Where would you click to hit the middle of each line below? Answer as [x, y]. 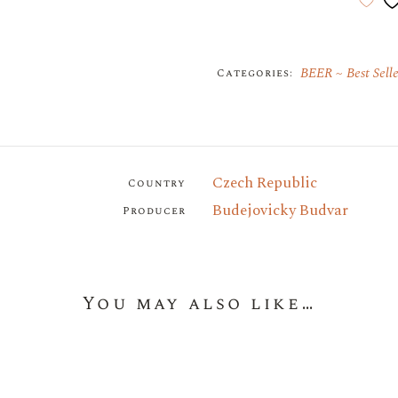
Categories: [255, 73]
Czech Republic [265, 183]
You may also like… [199, 304]
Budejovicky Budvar [280, 211]
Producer [154, 211]
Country [157, 184]
